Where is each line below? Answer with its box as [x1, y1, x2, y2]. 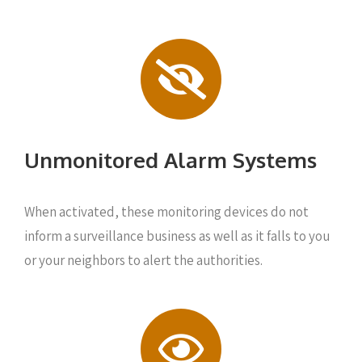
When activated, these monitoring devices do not [24, 202, 309, 221]
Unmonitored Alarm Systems [24, 145, 317, 173]
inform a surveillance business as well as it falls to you [24, 226, 330, 245]
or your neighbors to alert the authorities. [24, 250, 263, 269]
